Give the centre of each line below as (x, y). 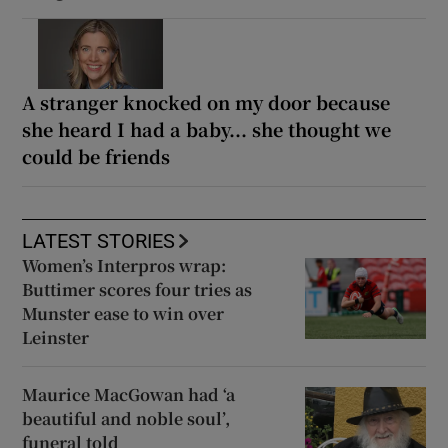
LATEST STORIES (99, 241)
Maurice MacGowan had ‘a (129, 395)
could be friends (96, 156)
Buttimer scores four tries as (137, 290)
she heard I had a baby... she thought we (207, 129)
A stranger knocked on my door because (206, 102)
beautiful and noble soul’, (126, 419)
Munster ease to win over (123, 314)
